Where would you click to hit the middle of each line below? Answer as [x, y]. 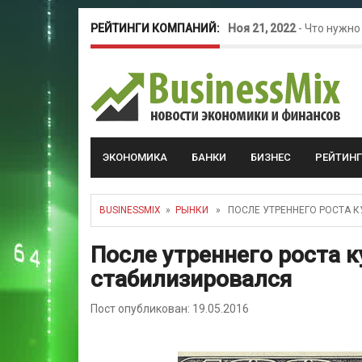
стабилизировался [191, 279]
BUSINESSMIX [130, 210]
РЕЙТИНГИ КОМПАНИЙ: [155, 28]
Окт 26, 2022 [261, 69]
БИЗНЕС [271, 157]
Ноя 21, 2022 [262, 28]
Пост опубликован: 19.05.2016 [170, 309]
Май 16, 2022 [262, 109]
